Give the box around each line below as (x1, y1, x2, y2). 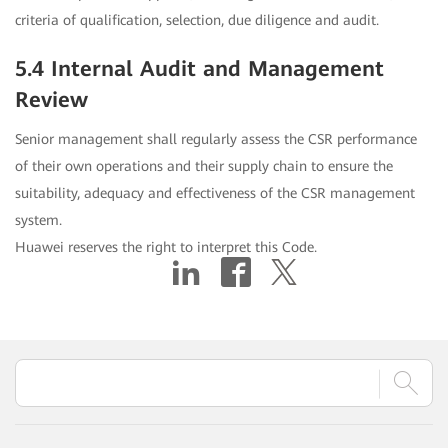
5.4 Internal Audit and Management (15, 57, 384, 82)
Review (15, 88, 88, 113)
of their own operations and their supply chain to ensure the (15, 158, 393, 175)
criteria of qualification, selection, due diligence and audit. (15, 12, 379, 29)
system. (15, 212, 62, 229)
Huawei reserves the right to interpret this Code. (15, 239, 317, 256)
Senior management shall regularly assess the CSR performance (15, 131, 417, 148)
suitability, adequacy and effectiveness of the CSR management (15, 185, 415, 202)
